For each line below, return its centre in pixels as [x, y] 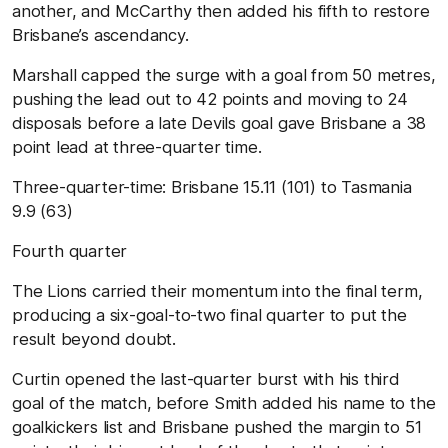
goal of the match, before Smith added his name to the [224, 402]
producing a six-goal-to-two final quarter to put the [209, 314]
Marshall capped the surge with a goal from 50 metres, [224, 74]
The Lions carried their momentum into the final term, [217, 290]
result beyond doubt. [94, 338]
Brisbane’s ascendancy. [100, 34]
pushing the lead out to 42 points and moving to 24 [210, 98]
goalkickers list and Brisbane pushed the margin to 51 [217, 426]
